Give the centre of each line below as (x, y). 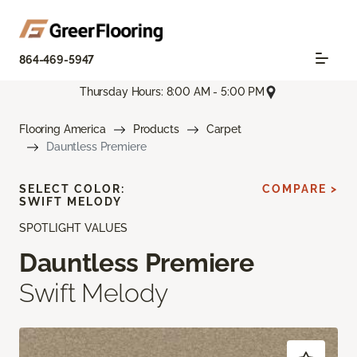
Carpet (224, 129)
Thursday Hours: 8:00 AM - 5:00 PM (172, 92)
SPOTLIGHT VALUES (73, 228)
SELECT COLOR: (72, 188)
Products (156, 129)
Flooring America (63, 129)
